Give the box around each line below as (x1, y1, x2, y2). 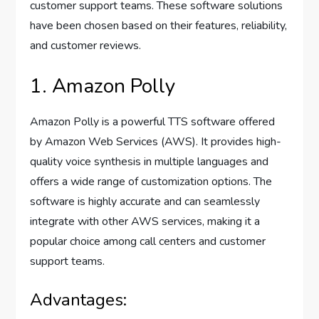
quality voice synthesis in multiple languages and (30, 154, 269, 170)
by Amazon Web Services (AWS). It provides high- (30, 134, 282, 150)
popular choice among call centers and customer (30, 234, 266, 250)
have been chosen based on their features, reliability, (30, 18, 288, 34)
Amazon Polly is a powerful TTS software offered (30, 114, 276, 130)
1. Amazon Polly (30, 73, 176, 100)
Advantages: (30, 288, 127, 312)
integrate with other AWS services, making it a (30, 214, 261, 230)
